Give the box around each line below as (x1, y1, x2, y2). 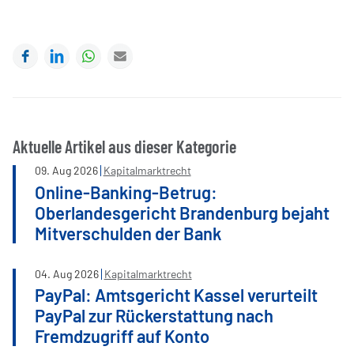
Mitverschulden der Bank (35, 222, 221, 243)
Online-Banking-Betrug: (35, 181, 217, 202)
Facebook (38, 45, 92, 61)
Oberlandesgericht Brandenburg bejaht (35, 201, 330, 223)
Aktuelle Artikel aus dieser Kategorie (13, 136, 236, 157)
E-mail (133, 45, 169, 61)
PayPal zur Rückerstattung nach (35, 304, 273, 326)
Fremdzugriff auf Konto (35, 325, 209, 346)
